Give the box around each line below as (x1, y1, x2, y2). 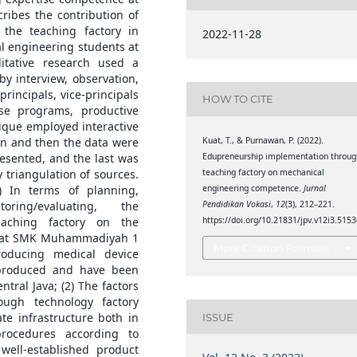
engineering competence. (202, 182, 304, 194)
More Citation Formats (214, 241, 330, 255)
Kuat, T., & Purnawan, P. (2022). (202, 134, 324, 146)
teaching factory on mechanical (202, 166, 325, 178)
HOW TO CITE (202, 92, 274, 106)
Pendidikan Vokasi (202, 198, 272, 210)
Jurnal (304, 182, 327, 194)
